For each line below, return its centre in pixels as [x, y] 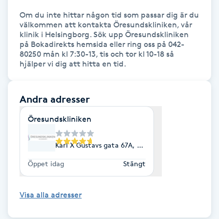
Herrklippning [31, 142]
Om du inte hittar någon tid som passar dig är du [109, 15]
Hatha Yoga [27, 60]
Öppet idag [46, 163]
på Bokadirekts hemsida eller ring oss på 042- [102, 44]
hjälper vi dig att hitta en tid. [73, 64]
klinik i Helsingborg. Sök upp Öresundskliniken [104, 34]
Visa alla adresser [51, 195]
